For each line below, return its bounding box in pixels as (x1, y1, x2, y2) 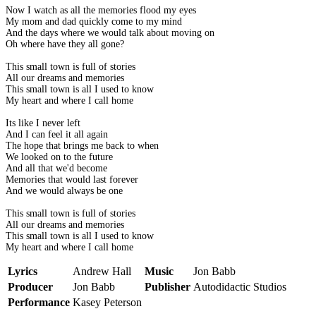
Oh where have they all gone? (6, 39, 124, 50)
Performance (8, 296, 70, 309)
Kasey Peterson (73, 296, 142, 309)
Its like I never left (6, 118, 80, 129)
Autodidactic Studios (193, 281, 286, 293)
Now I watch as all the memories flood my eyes (6, 5, 196, 16)
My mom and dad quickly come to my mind (6, 16, 182, 28)
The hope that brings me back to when (6, 140, 159, 152)
